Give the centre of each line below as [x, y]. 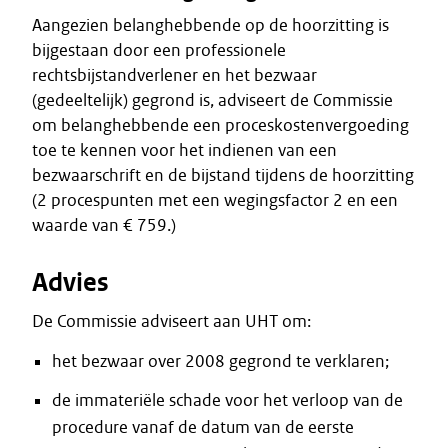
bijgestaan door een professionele [159, 50]
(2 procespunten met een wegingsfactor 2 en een [215, 200]
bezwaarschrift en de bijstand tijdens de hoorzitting [223, 175]
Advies [70, 282]
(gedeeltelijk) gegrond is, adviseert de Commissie [212, 100]
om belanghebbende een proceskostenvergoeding [220, 125]
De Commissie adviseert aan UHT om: [171, 321]
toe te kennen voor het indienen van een [184, 150]
